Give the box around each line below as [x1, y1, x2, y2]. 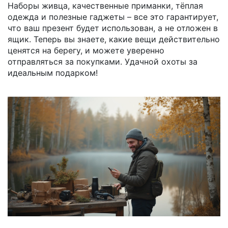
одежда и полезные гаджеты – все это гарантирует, [8, 12, 218, 22]
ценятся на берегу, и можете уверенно [8, 45, 164, 55]
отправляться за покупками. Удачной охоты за [8, 56, 197, 67]
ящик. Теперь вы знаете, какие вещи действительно [8, 34, 220, 44]
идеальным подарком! [8, 68, 98, 78]
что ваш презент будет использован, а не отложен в [8, 23, 218, 33]
